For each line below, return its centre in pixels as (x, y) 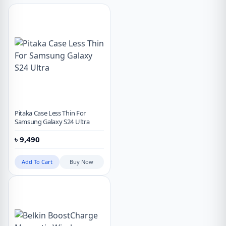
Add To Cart (37, 162)
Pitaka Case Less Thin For (50, 113)
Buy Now (82, 162)
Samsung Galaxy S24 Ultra (52, 122)
